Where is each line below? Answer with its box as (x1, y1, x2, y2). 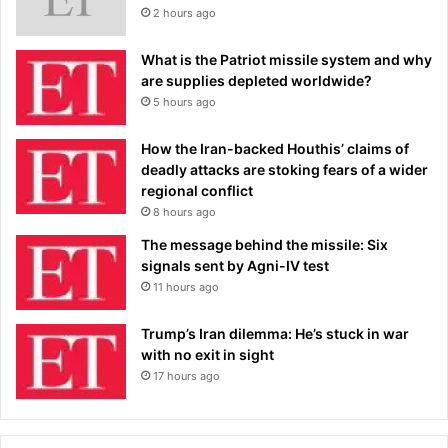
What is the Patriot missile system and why (141, 50, 432, 68)
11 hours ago (153, 279, 219, 294)
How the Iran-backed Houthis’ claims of (141, 139, 409, 157)
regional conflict (141, 181, 253, 199)
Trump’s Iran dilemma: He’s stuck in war (141, 324, 409, 342)
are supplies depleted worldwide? (141, 71, 372, 89)
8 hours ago (153, 204, 216, 219)
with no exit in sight (141, 345, 274, 363)
